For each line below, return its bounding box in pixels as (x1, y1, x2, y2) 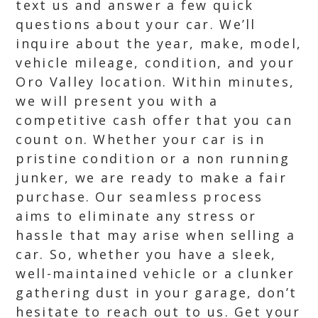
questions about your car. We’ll (16, 16, 256, 33)
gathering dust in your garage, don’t (16, 284, 297, 301)
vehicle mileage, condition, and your (16, 54, 295, 71)
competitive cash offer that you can (16, 111, 292, 128)
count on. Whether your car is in (16, 131, 265, 148)
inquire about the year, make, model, (16, 35, 302, 52)
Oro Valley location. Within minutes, (16, 73, 295, 90)
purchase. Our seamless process (16, 188, 263, 205)
